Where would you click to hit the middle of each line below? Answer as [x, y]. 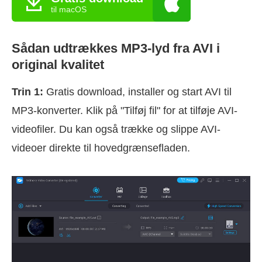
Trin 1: [27, 92]
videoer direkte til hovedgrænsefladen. [101, 148]
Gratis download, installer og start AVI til [137, 92]
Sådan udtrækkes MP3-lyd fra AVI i [116, 49]
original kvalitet [58, 65]
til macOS [69, 9]
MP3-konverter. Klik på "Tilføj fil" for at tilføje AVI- [125, 111]
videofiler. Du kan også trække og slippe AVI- [116, 130]
